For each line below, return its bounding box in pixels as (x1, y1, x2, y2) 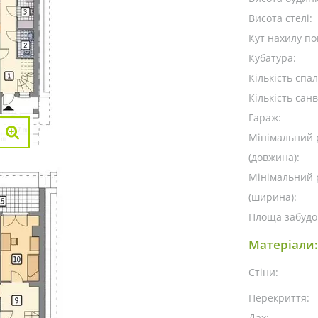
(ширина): (248, 190, 297, 204)
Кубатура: (248, 50, 296, 65)
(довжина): (248, 150, 300, 164)
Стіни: (248, 265, 278, 279)
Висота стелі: (248, 11, 312, 25)
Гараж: (248, 110, 281, 124)
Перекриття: (248, 290, 309, 305)
